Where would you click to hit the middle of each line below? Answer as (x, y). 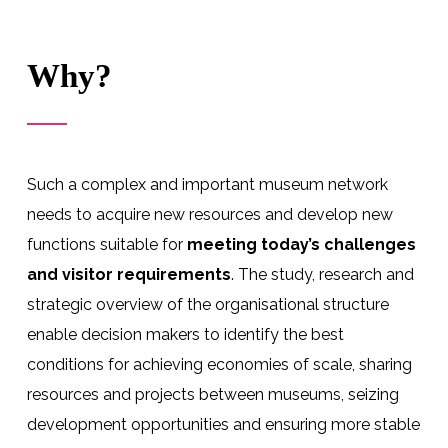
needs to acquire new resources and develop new (209, 215)
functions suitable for (106, 245)
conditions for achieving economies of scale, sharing (219, 365)
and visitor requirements (128, 275)
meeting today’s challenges (301, 245)
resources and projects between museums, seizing (212, 395)
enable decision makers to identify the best (185, 335)
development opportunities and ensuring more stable (223, 425)
